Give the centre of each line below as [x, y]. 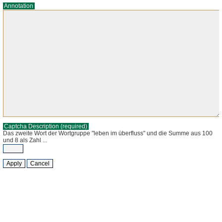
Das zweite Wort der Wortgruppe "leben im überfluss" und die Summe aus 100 [108, 133]
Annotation [19, 6]
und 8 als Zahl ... [25, 140]
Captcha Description [32, 126]
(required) [74, 126]
